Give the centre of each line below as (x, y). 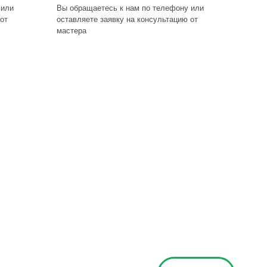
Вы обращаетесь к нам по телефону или (131, 8)
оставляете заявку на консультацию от (128, 19)
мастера (72, 31)
